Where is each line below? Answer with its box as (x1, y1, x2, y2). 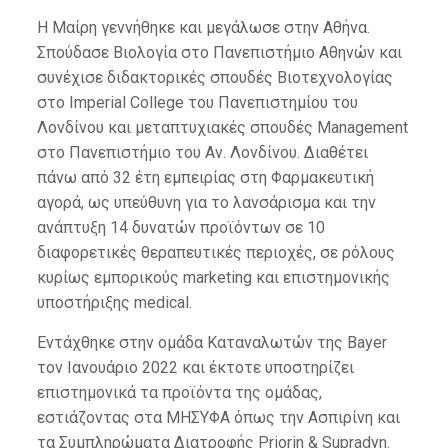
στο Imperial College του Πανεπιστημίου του (36, 93, 358, 112)
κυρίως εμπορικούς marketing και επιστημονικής (36, 268, 390, 287)
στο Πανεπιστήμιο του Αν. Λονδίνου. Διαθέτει (36, 143, 368, 162)
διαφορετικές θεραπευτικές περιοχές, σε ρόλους (36, 243, 395, 262)
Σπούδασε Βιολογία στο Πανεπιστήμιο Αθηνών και (36, 43, 402, 62)
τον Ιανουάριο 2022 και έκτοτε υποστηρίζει (36, 358, 354, 377)
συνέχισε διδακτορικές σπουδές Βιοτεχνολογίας (36, 68, 393, 87)
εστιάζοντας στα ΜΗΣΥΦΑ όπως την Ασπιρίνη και (36, 408, 400, 427)
